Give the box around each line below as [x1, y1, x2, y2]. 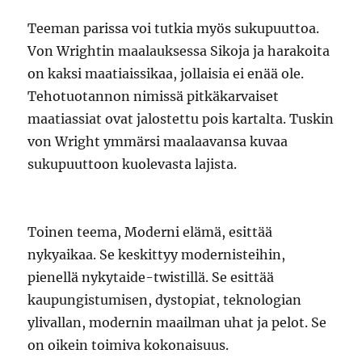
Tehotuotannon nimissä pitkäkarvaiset [27, 87, 280, 104]
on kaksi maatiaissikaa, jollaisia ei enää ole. [27, 65, 305, 82]
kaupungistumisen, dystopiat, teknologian [27, 291, 302, 308]
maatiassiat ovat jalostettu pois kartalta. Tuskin [27, 110, 335, 127]
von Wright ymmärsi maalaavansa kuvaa [27, 133, 288, 149]
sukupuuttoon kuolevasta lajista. [27, 155, 238, 172]
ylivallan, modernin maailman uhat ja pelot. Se [27, 314, 327, 330]
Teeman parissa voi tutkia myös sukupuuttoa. [27, 19, 320, 36]
